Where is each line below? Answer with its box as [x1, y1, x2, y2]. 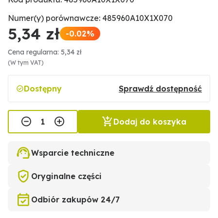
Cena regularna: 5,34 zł [8, 48, 82, 56]
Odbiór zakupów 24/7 [31, 195, 120, 204]
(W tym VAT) [8, 59, 44, 66]
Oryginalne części [31, 171, 102, 181]
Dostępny [24, 84, 62, 93]
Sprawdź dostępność [119, 84, 202, 93]
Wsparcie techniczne [31, 148, 114, 158]
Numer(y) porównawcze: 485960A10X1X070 [8, 13, 173, 23]
